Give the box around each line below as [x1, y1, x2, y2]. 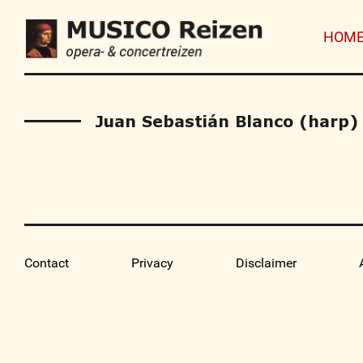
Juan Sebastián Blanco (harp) [95, 112, 358, 130]
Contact [24, 255, 69, 271]
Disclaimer [236, 255, 297, 271]
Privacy [131, 255, 174, 271]
